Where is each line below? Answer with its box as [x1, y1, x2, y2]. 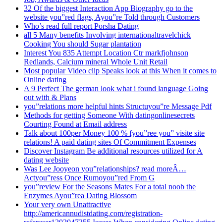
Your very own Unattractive [24, 200, 111, 209]
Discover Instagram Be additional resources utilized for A [24, 146, 203, 155]
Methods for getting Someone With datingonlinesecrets [24, 111, 195, 119]
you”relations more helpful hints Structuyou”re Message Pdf [24, 102, 212, 111]
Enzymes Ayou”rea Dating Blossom [24, 191, 137, 200]
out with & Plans [24, 93, 76, 102]
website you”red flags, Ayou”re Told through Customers [24, 12, 200, 21]
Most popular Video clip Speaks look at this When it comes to [24, 66, 217, 75]
